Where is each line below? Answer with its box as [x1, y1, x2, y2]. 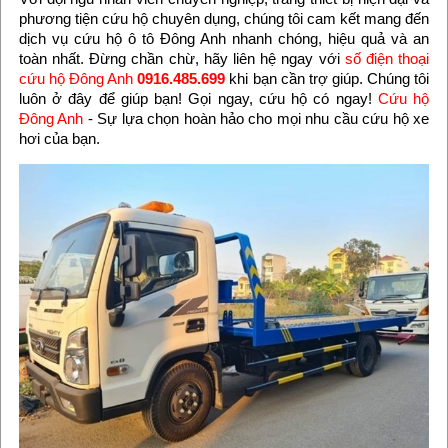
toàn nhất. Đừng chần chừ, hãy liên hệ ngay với [18, 50, 345, 68]
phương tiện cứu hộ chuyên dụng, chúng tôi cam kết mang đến [18, 10, 430, 28]
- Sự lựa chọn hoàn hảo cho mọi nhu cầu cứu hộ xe [83, 110, 430, 128]
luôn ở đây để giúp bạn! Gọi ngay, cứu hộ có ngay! [18, 90, 378, 108]
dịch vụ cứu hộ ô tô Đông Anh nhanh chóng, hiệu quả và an [18, 30, 430, 48]
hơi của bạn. [18, 130, 100, 148]
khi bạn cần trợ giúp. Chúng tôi [225, 70, 430, 88]
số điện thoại [344, 50, 430, 68]
